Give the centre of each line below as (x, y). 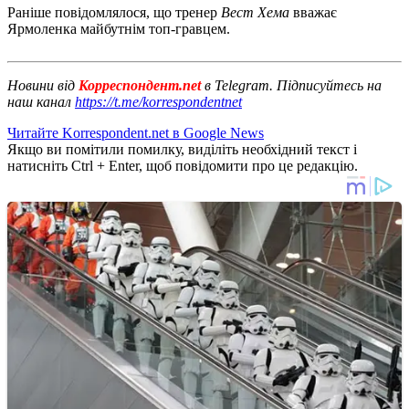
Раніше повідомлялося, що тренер (112, 12)
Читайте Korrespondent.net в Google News (136, 132)
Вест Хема (253, 12)
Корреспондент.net (140, 85)
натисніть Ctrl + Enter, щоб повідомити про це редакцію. (183, 165)
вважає (313, 12)
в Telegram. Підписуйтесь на (293, 85)
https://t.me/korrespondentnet (158, 101)
